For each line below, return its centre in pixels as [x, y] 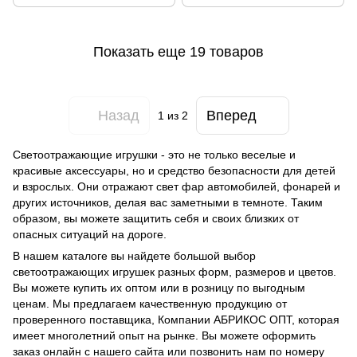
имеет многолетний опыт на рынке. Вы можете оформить [164, 336]
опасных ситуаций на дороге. [90, 235]
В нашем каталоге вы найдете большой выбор [134, 256]
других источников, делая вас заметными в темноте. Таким [168, 203]
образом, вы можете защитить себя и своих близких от [156, 219]
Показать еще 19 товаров [178, 51]
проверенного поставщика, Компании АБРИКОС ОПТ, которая [176, 320]
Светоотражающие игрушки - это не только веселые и [154, 155]
